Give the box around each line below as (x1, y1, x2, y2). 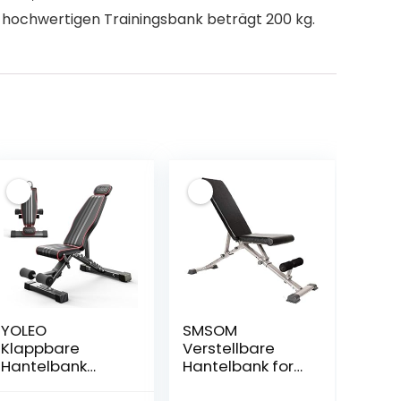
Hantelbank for (182, 355, 294, 377)
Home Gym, (182, 373, 269, 395)
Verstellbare (182, 337, 275, 359)
